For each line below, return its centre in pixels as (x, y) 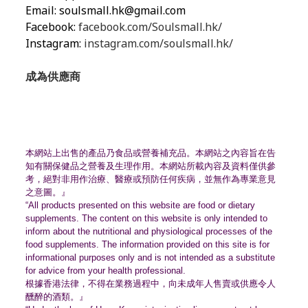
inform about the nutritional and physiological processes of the (149, 231)
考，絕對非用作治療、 (70, 179)
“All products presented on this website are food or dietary (140, 205)
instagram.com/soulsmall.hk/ (158, 43)
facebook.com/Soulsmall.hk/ (150, 27)
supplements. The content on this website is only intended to (146, 218)
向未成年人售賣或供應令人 (222, 284)
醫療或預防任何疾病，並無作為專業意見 (195, 179)
